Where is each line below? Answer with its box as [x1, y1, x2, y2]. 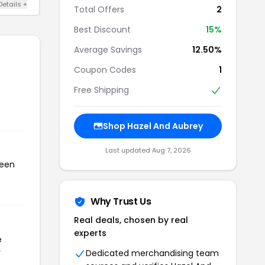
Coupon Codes [74, 63, 136, 76]
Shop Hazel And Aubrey [102, 120, 203, 132]
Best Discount [74, 23, 131, 35]
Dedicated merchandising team [86, 247, 219, 260]
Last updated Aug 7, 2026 [105, 146, 191, 156]
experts [74, 227, 106, 240]
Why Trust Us [91, 195, 151, 209]
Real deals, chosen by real [74, 214, 188, 227]
